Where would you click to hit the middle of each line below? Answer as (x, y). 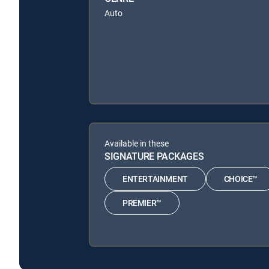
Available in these (137, 143)
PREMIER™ (142, 203)
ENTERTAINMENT (155, 179)
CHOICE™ (241, 179)
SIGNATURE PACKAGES (154, 156)
